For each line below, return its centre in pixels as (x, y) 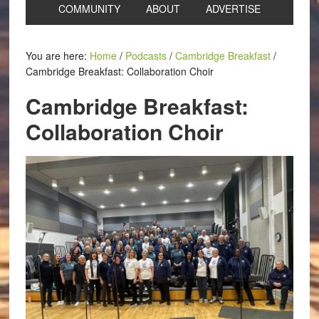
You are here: (57, 56)
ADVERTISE (233, 9)
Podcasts (146, 56)
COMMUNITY (89, 9)
